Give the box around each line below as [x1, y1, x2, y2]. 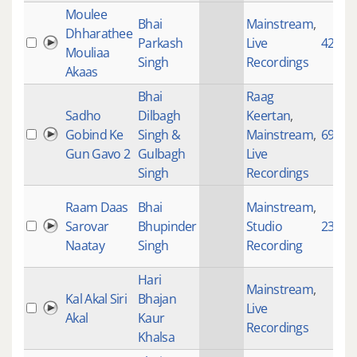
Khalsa [138, 328, 175, 346]
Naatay [65, 237, 104, 254]
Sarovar [65, 218, 109, 235]
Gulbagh [138, 145, 186, 163]
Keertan [246, 107, 291, 124]
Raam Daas [65, 198, 128, 216]
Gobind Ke [65, 126, 124, 143]
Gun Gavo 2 [65, 145, 131, 163]
